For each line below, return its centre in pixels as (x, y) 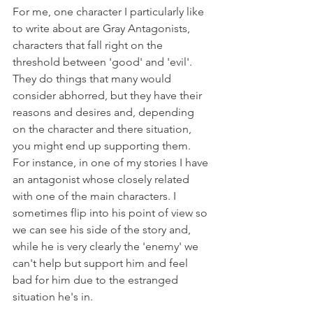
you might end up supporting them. (103, 146)
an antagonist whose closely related (102, 179)
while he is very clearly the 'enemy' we (107, 246)
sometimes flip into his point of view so (111, 213)
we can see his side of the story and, (103, 230)
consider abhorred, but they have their (109, 95)
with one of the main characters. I (96, 196)
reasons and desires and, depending (105, 112)
